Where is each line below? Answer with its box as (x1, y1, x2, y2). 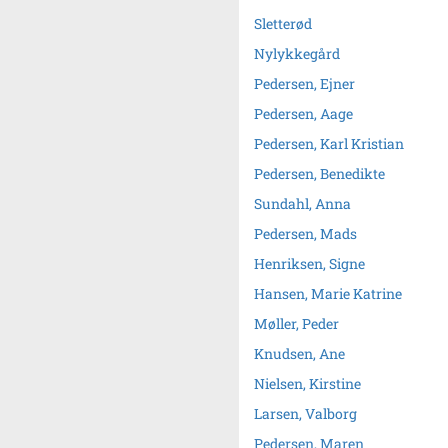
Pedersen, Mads (254, 224, 357, 243)
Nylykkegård (254, 44, 340, 63)
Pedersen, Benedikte (254, 164, 385, 183)
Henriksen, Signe (254, 254, 365, 273)
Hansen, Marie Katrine (254, 284, 402, 303)
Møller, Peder (254, 314, 339, 333)
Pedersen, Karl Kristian (254, 134, 404, 153)
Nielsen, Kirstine (254, 374, 361, 393)
